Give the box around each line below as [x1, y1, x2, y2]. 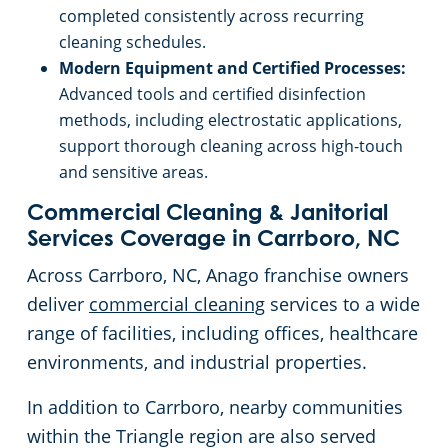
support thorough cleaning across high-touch [59, 135, 403, 158]
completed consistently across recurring [59, 5, 364, 28]
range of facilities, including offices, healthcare [27, 321, 418, 346]
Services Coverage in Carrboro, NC [27, 229, 400, 252]
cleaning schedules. [59, 31, 206, 54]
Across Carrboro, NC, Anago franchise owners [27, 263, 409, 288]
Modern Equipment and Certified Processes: [59, 57, 406, 80]
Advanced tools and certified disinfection [59, 83, 366, 106]
